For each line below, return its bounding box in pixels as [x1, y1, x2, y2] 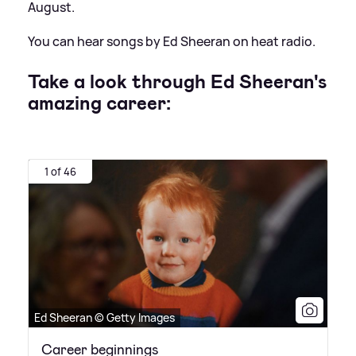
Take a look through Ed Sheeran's [28, 68, 327, 95]
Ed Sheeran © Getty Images [34, 310, 175, 326]
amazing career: [28, 90, 171, 116]
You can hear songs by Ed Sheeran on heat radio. [28, 32, 315, 50]
